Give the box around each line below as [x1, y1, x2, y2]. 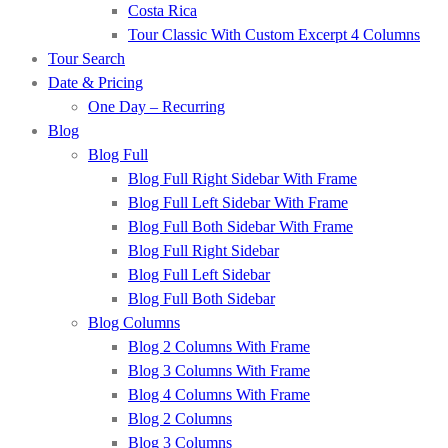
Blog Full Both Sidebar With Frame [128, 218, 353, 235]
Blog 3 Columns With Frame [128, 362, 310, 379]
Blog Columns [88, 314, 180, 331]
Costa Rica [128, 2, 197, 19]
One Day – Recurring [88, 98, 225, 115]
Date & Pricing [48, 74, 143, 91]
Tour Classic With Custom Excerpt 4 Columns [128, 26, 420, 43]
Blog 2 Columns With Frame [128, 338, 310, 355]
